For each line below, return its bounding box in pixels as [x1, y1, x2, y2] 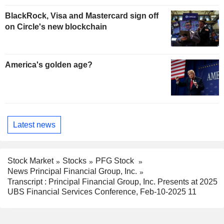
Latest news [13, 120, 55, 129]
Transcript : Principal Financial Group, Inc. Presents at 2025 [7, 177, 217, 186]
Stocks [62, 156, 86, 165]
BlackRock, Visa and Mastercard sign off [5, 11, 158, 20]
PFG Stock [95, 156, 136, 165]
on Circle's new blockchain [5, 22, 107, 31]
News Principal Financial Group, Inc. [7, 167, 137, 175]
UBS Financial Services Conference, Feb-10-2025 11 [7, 187, 196, 196]
